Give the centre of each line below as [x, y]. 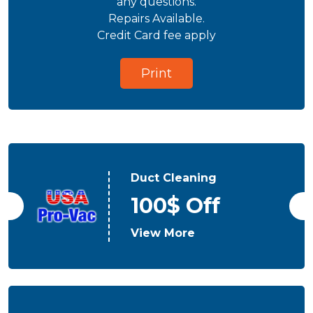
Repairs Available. [156, 19]
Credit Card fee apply [156, 35]
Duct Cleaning [174, 177]
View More [163, 233]
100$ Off [176, 205]
